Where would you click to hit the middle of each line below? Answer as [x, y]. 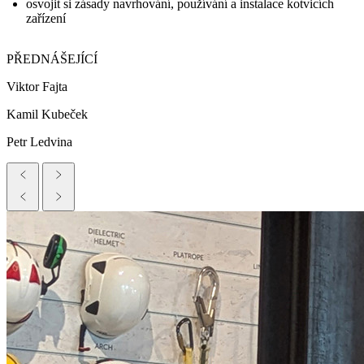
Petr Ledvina [39, 142]
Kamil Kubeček [47, 115]
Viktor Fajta [37, 87]
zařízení [46, 19]
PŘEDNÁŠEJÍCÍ [52, 59]
